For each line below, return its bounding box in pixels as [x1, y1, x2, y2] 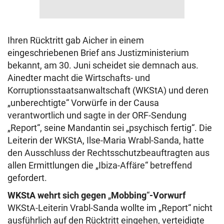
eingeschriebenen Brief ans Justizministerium [7, 47, 189, 58]
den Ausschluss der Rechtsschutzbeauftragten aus [7, 147, 209, 158]
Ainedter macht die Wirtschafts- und [7, 72, 150, 83]
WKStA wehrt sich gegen [7, 190, 108, 200]
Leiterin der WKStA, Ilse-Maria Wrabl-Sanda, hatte [7, 135, 204, 145]
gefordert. [7, 172, 47, 183]
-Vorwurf [149, 190, 185, 200]
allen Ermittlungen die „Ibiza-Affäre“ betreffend [7, 160, 192, 170]
